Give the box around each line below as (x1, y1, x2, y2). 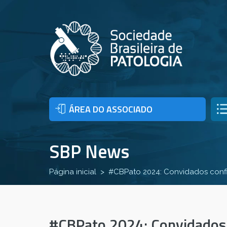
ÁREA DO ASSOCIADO (69, 102, 153, 117)
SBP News (49, 137, 129, 166)
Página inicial (49, 167, 96, 177)
